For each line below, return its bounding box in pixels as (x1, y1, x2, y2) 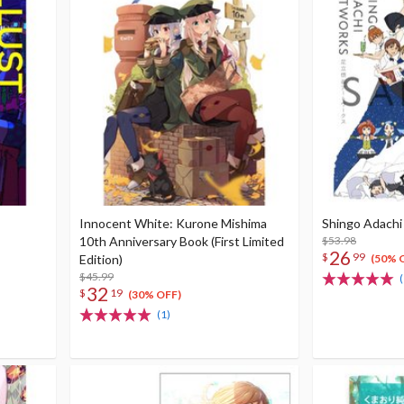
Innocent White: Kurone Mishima (79, 216, 267, 231)
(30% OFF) (127, 288, 181, 302)
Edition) (79, 252, 123, 267)
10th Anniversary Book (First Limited (79, 234, 284, 249)
